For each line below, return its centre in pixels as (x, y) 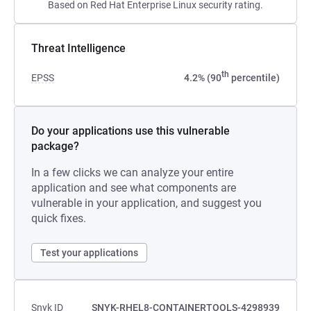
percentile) (254, 78)
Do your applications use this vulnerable (131, 131)
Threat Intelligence (78, 48)
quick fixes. (59, 218)
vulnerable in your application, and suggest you (146, 203)
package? (55, 146)
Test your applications (89, 253)
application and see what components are (134, 188)
